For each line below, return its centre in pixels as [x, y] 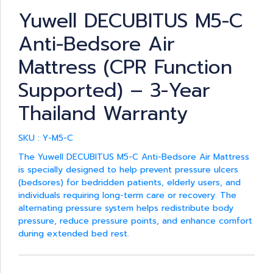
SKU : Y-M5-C [46, 138]
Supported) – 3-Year [114, 90]
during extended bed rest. [74, 234]
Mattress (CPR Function [125, 67]
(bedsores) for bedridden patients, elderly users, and [129, 183]
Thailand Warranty [103, 114]
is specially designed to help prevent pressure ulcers [128, 170]
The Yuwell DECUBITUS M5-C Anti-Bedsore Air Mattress [134, 157]
